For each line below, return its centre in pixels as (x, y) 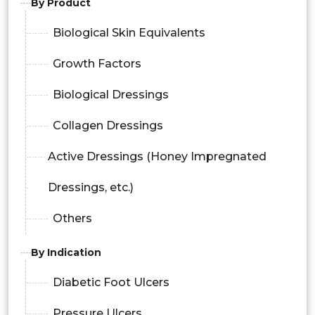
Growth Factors (97, 63)
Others (72, 218)
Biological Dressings (111, 94)
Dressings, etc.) (90, 187)
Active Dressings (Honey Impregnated (157, 156)
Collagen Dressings (108, 125)
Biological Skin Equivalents (129, 32)
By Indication (66, 252)
